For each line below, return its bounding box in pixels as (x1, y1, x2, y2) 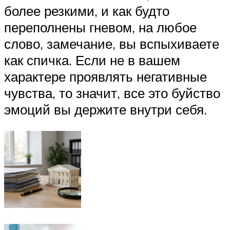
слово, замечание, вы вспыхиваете (4, 35, 219, 52)
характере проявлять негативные (4, 68, 207, 85)
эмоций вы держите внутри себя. (4, 101, 207, 118)
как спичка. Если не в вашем (4, 52, 180, 69)
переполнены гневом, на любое (4, 19, 197, 36)
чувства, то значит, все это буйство (4, 85, 220, 102)
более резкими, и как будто (4, 3, 169, 20)
